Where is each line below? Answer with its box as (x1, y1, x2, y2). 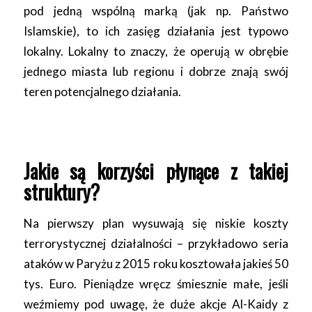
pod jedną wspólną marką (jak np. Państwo (23, 3, 289, 18)
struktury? (23, 178, 100, 207)
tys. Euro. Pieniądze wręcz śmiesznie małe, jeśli (23, 276, 289, 292)
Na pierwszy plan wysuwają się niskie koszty (23, 216, 289, 231)
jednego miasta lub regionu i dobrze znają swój (23, 63, 289, 79)
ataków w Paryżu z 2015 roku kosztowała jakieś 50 (23, 256, 289, 272)
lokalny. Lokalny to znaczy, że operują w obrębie (23, 43, 289, 58)
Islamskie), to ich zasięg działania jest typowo (23, 23, 289, 38)
